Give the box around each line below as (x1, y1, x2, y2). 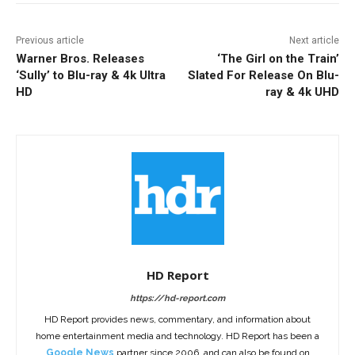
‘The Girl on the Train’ (216, 52, 339, 67)
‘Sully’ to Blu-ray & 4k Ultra (16, 68, 166, 83)
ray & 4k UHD (265, 85, 339, 100)
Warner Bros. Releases (16, 52, 144, 67)
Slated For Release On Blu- (187, 68, 339, 83)
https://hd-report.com (130, 293, 225, 304)
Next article (288, 35, 339, 47)
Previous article (16, 35, 84, 47)
